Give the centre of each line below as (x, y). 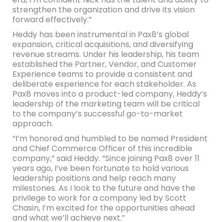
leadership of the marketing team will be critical (106, 104)
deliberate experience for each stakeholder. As (104, 84)
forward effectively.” (52, 20)
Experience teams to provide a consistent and (102, 74)
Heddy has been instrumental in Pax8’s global (100, 34)
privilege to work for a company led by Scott (99, 198)
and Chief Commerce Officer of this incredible (102, 148)
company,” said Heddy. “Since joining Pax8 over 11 (106, 158)
